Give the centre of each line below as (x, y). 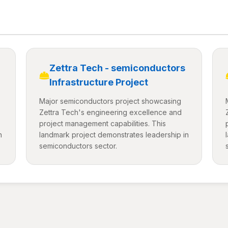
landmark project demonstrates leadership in (114, 135)
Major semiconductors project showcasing (110, 101)
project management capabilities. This (102, 123)
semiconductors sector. (78, 146)
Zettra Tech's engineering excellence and (110, 112)
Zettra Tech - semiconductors (117, 68)
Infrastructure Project (98, 82)
